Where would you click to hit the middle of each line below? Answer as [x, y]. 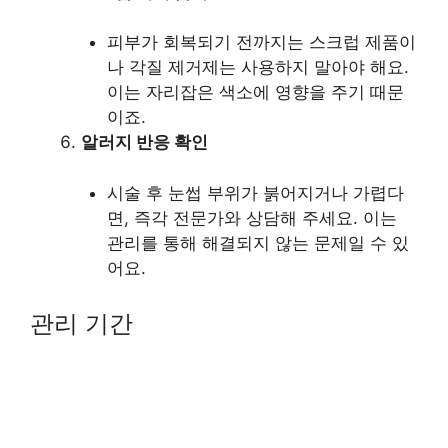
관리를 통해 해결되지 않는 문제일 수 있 [257, 242]
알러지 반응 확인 [144, 142]
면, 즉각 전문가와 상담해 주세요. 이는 [251, 217]
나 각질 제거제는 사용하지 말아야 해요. [257, 67]
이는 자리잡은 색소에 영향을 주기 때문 [255, 92]
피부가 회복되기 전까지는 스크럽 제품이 [261, 42]
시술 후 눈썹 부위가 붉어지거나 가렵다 [255, 192]
